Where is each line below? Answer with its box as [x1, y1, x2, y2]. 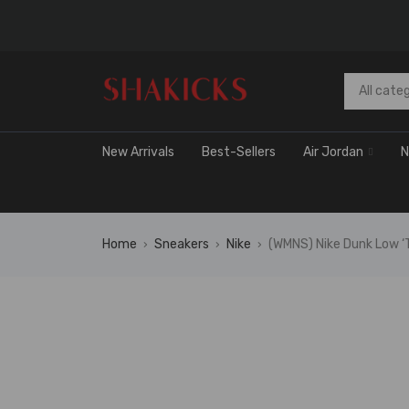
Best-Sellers [202, 144, 276, 160]
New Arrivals [102, 144, 174, 160]
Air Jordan [303, 144, 363, 160]
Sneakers [154, 236, 209, 252]
